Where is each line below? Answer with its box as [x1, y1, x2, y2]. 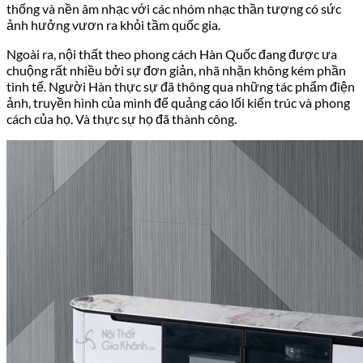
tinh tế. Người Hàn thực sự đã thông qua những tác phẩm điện [6, 79, 355, 95]
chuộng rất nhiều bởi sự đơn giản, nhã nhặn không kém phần [6, 62, 346, 79]
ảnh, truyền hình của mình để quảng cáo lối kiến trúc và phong [6, 95, 350, 111]
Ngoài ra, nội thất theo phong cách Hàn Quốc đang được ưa [6, 46, 337, 62]
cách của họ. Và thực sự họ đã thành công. [6, 111, 237, 127]
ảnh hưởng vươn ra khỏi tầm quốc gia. [6, 17, 220, 33]
